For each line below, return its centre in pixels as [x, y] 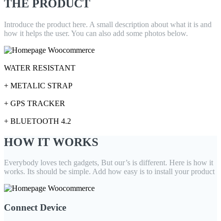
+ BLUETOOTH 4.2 [37, 121]
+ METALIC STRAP [38, 85]
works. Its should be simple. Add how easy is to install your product [109, 172]
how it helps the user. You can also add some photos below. [96, 33]
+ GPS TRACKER [35, 103]
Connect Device [35, 208]
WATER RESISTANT [40, 68]
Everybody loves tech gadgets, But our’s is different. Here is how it [109, 163]
